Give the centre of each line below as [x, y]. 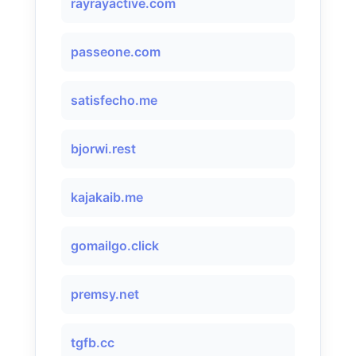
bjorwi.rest [103, 149]
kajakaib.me [107, 197]
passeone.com [116, 52]
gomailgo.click [115, 246]
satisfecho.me [114, 100]
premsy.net [105, 294]
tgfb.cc [93, 342]
